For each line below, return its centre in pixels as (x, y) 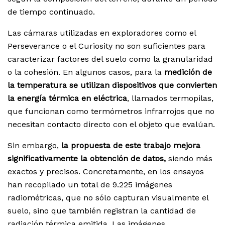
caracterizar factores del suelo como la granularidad (110, 59)
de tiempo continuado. (51, 12)
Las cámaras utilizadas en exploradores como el (102, 33)
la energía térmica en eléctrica (67, 98)
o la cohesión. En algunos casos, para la (85, 72)
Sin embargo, (34, 146)
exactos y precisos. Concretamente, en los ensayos (106, 172)
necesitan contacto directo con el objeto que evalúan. (111, 125)
